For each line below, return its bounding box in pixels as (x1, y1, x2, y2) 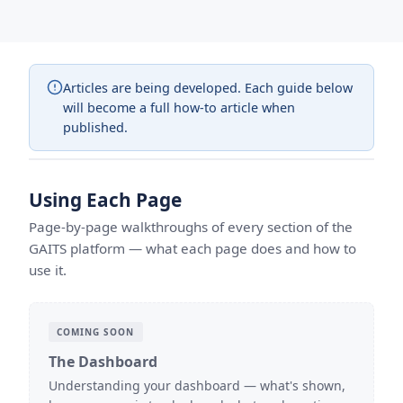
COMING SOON (57, 325, 135, 338)
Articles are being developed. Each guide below (63, 78, 354, 96)
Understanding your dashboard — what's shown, (48, 377, 345, 395)
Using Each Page (29, 186, 182, 212)
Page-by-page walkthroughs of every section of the (29, 218, 353, 237)
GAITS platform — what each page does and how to (29, 239, 356, 258)
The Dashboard (48, 351, 157, 372)
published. (63, 118, 129, 136)
